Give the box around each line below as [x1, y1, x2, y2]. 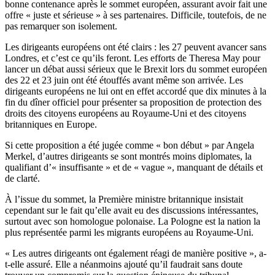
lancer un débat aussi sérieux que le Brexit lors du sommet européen [5, 64, 267, 75]
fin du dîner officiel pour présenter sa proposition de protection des [5, 97, 261, 108]
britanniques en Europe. [5, 119, 97, 130]
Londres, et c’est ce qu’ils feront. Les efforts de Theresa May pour [5, 53, 260, 64]
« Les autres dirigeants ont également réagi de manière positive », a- [5, 248, 266, 259]
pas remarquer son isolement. [5, 21, 117, 32]
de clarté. [5, 173, 40, 184]
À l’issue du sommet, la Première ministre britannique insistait [5, 194, 243, 205]
